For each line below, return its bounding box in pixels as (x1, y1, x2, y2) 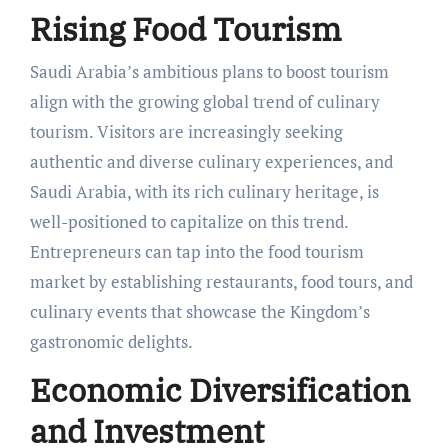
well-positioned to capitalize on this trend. (29, 209, 348, 233)
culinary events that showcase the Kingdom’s (29, 299, 370, 323)
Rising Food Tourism (29, 8, 342, 50)
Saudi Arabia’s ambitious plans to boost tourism (29, 59, 389, 83)
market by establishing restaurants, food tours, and (29, 269, 413, 293)
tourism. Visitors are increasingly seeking (29, 119, 343, 143)
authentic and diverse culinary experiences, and (29, 149, 393, 173)
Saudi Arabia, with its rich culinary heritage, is (29, 179, 379, 203)
